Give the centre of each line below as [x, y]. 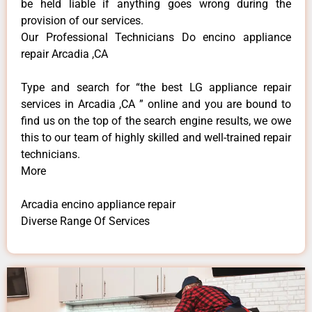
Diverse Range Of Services [85, 221]
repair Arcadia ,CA [64, 54]
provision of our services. [82, 20]
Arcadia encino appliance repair [98, 204]
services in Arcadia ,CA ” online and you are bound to [156, 104]
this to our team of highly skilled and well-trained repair [156, 137]
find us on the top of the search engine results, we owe [156, 120]
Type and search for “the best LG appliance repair [156, 87]
